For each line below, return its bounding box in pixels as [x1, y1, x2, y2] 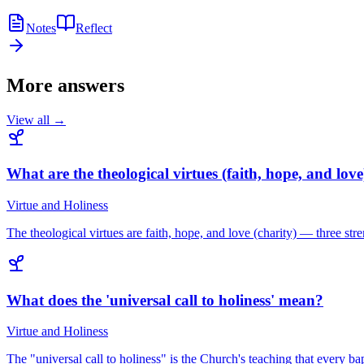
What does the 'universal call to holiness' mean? [6, 291, 323, 309]
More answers [6, 74, 124, 96]
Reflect [76, 20, 112, 35]
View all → [6, 112, 66, 127]
